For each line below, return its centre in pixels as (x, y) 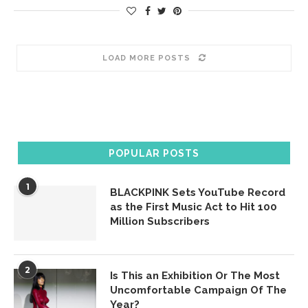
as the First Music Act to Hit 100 (194, 207)
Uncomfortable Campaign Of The (198, 290)
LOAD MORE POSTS (146, 58)
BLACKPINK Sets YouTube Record (198, 192)
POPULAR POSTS (154, 153)
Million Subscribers (160, 221)
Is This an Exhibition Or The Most (195, 276)
